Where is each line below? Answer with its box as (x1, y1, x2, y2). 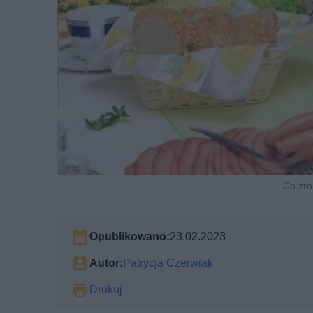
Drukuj (89, 282, 122, 296)
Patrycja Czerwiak (123, 256, 213, 270)
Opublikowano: (89, 229, 170, 243)
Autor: (89, 256, 123, 270)
